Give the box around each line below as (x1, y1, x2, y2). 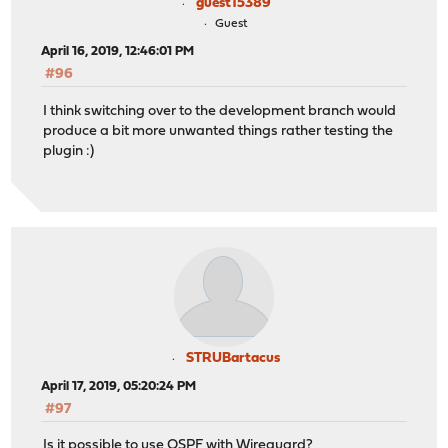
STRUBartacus (186, 350, 280, 366)
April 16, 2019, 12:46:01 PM (41, 45, 195, 59)
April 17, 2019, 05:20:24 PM (41, 379, 197, 393)
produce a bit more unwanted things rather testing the (43, 123, 394, 139)
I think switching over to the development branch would (43, 103, 397, 119)
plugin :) (43, 143, 95, 159)
